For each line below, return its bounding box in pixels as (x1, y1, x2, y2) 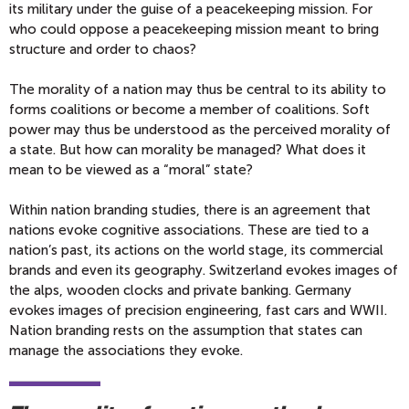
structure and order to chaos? (9, 41, 196, 58)
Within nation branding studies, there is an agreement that (9, 202, 371, 219)
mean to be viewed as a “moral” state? (9, 162, 253, 179)
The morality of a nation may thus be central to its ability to (9, 81, 386, 99)
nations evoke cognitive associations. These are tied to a (9, 222, 369, 239)
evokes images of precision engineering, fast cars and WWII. (9, 302, 387, 320)
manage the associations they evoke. (9, 342, 243, 360)
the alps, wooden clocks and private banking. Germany (9, 282, 351, 299)
